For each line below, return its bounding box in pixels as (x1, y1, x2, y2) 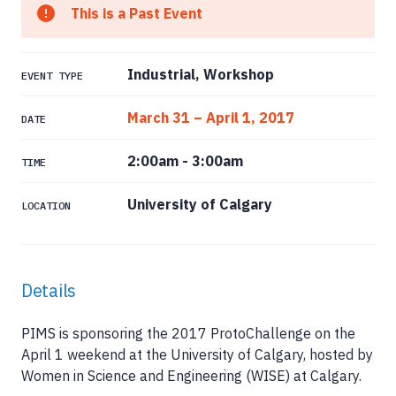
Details (21, 278, 76, 302)
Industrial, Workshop (127, 65, 274, 83)
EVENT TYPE (21, 68, 83, 82)
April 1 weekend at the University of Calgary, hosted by (21, 345, 373, 363)
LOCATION (21, 198, 71, 212)
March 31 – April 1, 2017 (127, 108, 294, 126)
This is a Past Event (71, 4, 202, 22)
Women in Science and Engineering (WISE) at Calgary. (21, 366, 362, 385)
